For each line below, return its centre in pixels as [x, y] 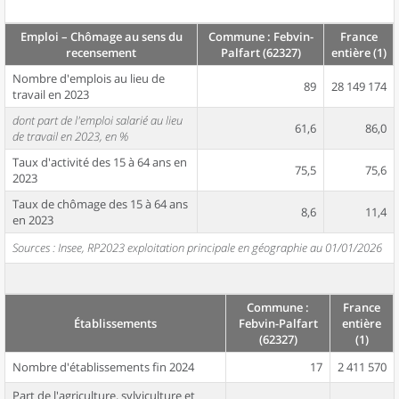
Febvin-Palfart [278, 323]
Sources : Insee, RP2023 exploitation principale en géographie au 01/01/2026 [197, 248]
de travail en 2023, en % [70, 136]
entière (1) [358, 53]
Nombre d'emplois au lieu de [89, 78]
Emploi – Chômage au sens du [101, 37]
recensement [101, 53]
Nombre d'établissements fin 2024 [103, 367]
